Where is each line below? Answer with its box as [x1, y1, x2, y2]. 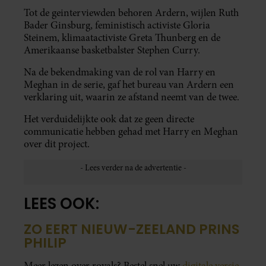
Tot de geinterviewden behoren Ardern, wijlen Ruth [24, 5, 239, 20]
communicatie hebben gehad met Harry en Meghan [24, 124, 238, 138]
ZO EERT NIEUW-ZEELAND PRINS [24, 220, 239, 239]
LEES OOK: [24, 192, 99, 214]
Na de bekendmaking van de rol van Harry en [24, 65, 216, 79]
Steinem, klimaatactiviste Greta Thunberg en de [24, 30, 220, 45]
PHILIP [24, 233, 66, 252]
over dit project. [24, 137, 90, 151]
